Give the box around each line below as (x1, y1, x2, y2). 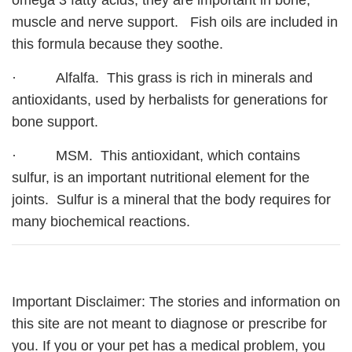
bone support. (12, 114, 98, 130)
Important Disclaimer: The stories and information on (12, 294, 340, 310)
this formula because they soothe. (12, 36, 223, 53)
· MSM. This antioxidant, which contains (12, 148, 300, 164)
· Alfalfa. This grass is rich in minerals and (12, 70, 313, 86)
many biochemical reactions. (12, 214, 190, 230)
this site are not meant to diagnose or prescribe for (12, 316, 327, 332)
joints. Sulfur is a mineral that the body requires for (12, 192, 331, 208)
